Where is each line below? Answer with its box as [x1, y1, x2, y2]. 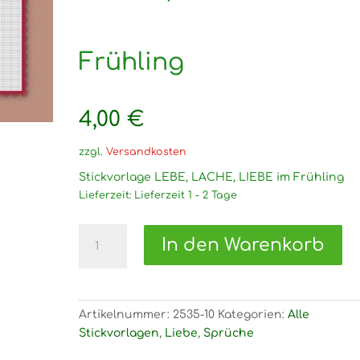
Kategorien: [218, 309, 288, 321]
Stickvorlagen [79, 327, 160, 339]
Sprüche [203, 327, 255, 339]
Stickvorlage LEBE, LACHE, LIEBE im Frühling [79, 171, 345, 183]
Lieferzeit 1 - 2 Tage [134, 190, 238, 201]
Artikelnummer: [79, 309, 174, 321]
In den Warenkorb [162, 235, 325, 255]
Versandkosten [106, 146, 187, 157]
